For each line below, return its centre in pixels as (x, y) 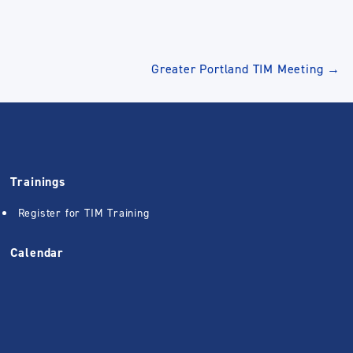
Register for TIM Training (84, 213)
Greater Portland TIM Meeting (239, 69)
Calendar (37, 253)
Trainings (37, 182)
